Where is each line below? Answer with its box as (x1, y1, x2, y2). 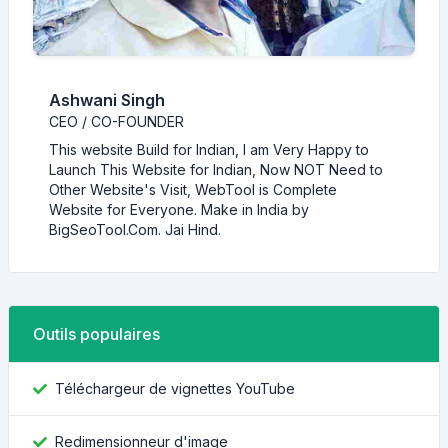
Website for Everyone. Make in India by (49, 201, 309, 218)
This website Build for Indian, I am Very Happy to (49, 141, 369, 158)
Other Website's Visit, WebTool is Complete (49, 181, 337, 198)
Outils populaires (33, 324, 160, 344)
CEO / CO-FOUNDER (49, 113, 184, 130)
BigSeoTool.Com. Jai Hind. (49, 221, 221, 238)
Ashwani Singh (49, 90, 165, 110)
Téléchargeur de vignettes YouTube (55, 380, 295, 397)
